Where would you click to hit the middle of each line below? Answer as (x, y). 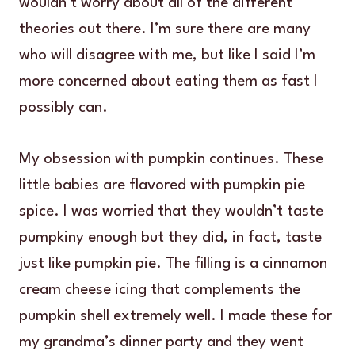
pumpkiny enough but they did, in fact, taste (170, 238)
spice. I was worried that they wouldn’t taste (171, 212)
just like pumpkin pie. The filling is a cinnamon (173, 264)
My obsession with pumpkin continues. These (171, 160)
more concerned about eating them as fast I (168, 82)
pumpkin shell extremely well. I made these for (176, 317)
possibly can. (63, 108)
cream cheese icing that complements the (160, 290)
